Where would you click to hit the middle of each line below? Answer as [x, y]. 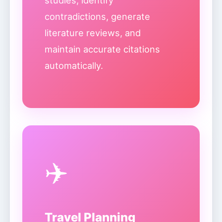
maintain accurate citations [102, 49]
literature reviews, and [93, 33]
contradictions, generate [97, 16]
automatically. [74, 65]
